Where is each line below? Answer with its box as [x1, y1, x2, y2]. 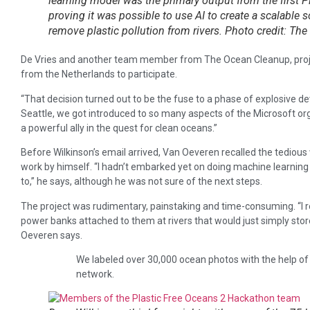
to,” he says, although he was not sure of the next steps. [21, 176, 262, 188]
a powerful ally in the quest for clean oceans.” [21, 122, 217, 134]
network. [76, 268, 114, 280]
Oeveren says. [21, 229, 82, 241]
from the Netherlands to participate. [21, 69, 177, 80]
